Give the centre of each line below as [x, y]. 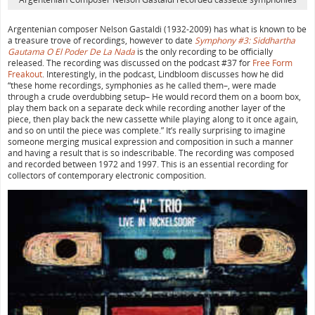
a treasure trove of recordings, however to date [101, 40]
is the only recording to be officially [204, 51]
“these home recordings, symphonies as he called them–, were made [142, 85]
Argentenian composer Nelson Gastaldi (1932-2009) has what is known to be [157, 29]
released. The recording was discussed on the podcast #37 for [130, 63]
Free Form [272, 63]
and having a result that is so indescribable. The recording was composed [151, 153]
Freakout [25, 74]
